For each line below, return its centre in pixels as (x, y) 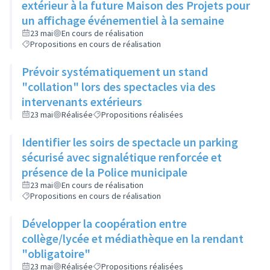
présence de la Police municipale (105, 172)
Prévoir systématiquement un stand (115, 71)
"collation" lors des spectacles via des (119, 86)
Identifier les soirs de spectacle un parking (130, 142)
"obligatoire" (56, 253)
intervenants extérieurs (82, 102)
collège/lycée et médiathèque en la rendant (133, 238)
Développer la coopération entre (104, 223)
